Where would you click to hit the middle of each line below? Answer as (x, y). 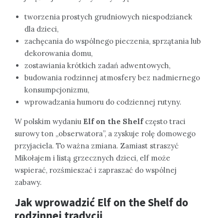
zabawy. (28, 182)
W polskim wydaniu (49, 121)
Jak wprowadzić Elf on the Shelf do (101, 202)
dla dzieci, (41, 29)
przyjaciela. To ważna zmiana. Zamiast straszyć (97, 145)
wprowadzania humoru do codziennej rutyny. (103, 102)
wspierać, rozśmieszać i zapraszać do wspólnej (96, 170)
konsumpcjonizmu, (57, 90)
